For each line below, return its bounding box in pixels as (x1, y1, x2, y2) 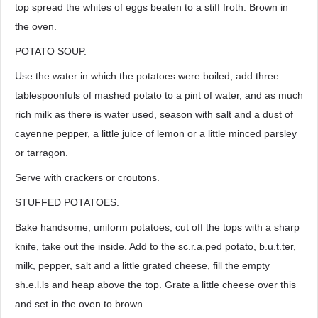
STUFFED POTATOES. (15, 197, 119, 208)
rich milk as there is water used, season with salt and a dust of (15, 109, 293, 120)
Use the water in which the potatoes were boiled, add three (15, 70, 279, 82)
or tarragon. (15, 147, 68, 158)
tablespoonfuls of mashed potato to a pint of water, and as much (15, 89, 303, 101)
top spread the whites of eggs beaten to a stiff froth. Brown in (15, 1, 288, 13)
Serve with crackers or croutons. (15, 172, 160, 183)
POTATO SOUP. (15, 45, 87, 57)
